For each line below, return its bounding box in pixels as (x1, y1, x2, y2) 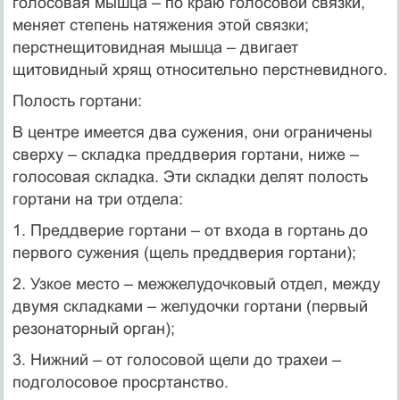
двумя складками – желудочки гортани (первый (12, 296, 368, 315)
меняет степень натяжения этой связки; (12, 15, 309, 34)
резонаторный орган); (12, 319, 175, 337)
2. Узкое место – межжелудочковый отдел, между (12, 274, 380, 293)
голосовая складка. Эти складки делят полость (12, 167, 368, 186)
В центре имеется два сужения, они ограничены (12, 122, 372, 141)
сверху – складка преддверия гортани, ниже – (12, 145, 359, 163)
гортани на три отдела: (12, 189, 183, 208)
